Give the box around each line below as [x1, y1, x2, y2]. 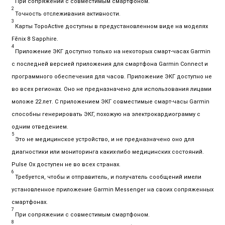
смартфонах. [12, 198, 48, 205]
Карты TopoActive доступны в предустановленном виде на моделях [15, 23, 208, 30]
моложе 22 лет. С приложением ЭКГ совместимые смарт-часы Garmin [12, 98, 209, 105]
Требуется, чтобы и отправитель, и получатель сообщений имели [15, 173, 201, 180]
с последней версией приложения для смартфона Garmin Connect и [12, 60, 208, 67]
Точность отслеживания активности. [15, 10, 121, 17]
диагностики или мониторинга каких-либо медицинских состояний [12, 148, 202, 155]
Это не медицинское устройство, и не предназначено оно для [15, 136, 194, 143]
